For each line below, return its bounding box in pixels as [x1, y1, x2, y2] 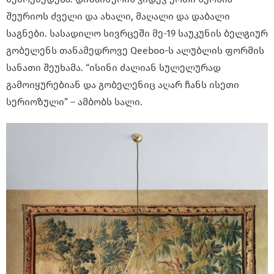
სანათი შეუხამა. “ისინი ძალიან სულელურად [6, 61, 221, 73]
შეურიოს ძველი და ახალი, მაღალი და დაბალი [6, 10, 230, 22]
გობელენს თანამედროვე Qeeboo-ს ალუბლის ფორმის [6, 44, 264, 56]
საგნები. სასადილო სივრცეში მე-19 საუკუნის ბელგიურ [6, 27, 268, 39]
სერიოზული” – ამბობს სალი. [6, 95, 143, 108]
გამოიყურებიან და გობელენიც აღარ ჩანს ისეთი [6, 78, 239, 91]
